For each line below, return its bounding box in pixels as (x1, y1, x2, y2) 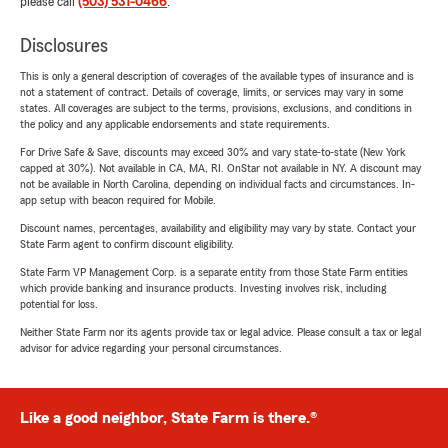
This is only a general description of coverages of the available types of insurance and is (20, 70, 414, 83)
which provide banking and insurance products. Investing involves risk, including (20, 282, 387, 295)
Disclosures (20, 36, 108, 57)
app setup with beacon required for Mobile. (20, 194, 216, 207)
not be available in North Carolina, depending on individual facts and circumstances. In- (20, 178, 415, 191)
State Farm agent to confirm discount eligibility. (20, 238, 234, 251)
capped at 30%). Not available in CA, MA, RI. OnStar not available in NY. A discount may (20, 162, 421, 175)
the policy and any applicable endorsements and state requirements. (20, 118, 330, 131)
